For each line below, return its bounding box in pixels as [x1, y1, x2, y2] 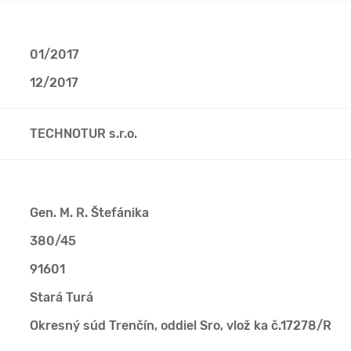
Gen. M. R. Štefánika [29, 205, 149, 220]
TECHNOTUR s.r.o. [29, 126, 137, 141]
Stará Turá [29, 290, 93, 305]
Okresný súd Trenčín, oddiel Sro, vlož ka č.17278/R [29, 318, 331, 333]
